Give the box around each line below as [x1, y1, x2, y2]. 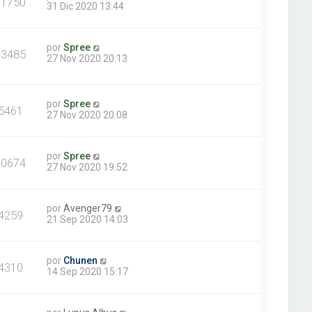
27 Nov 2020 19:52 [47, 162, 128, 173]
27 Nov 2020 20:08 [47, 109, 128, 121]
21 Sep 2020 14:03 [47, 214, 129, 226]
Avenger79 [63, 203, 113, 214]
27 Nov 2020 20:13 [47, 53, 128, 65]
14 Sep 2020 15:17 [47, 266, 129, 278]
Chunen [63, 255, 98, 267]
